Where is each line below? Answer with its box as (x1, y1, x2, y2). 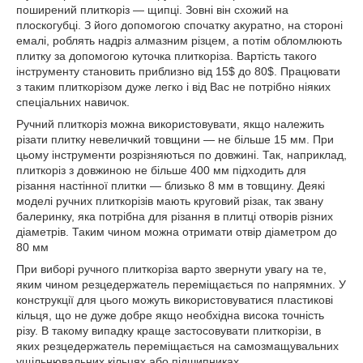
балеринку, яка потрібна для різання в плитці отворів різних (16, 210, 333, 223)
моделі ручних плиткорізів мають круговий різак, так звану (16, 194, 323, 207)
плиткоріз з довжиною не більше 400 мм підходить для (16, 164, 306, 177)
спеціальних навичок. (16, 96, 130, 109)
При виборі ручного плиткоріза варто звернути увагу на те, (16, 263, 327, 275)
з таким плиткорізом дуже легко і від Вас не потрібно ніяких (16, 80, 331, 93)
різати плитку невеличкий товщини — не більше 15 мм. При (16, 133, 334, 146)
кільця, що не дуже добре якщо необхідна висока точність (16, 309, 324, 322)
